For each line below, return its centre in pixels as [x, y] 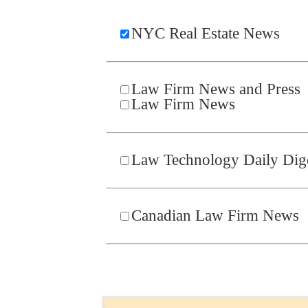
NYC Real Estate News [206, 33]
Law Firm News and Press [216, 89]
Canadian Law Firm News [215, 216]
